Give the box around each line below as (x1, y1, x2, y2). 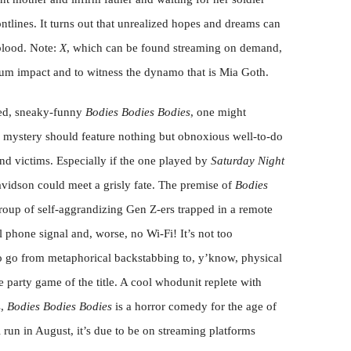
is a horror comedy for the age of (112, 300, 277, 313)
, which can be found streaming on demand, (67, 42, 282, 54)
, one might (190, 106, 246, 118)
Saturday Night (211, 154, 284, 167)
